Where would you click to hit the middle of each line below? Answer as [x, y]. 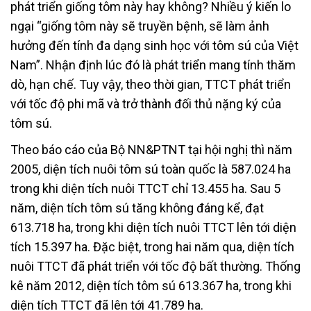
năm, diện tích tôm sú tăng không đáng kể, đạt [137, 208]
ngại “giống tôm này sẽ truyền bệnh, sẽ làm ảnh [140, 26]
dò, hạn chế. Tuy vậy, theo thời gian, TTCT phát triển [151, 84]
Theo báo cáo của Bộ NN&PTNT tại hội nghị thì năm [151, 149]
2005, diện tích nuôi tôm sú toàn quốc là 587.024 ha [151, 169]
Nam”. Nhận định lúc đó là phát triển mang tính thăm [153, 65]
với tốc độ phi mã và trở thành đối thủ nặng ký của [146, 103]
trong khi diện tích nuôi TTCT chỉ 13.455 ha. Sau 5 [145, 188]
